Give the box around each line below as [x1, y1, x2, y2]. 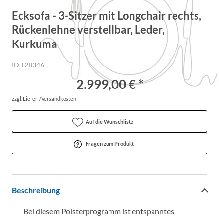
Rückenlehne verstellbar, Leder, [12, 23, 165, 36]
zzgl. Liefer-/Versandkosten [12, 95, 76, 102]
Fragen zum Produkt [85, 140, 134, 147]
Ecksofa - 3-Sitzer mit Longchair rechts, [12, 9, 201, 22]
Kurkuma [12, 37, 57, 50]
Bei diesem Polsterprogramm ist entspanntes [23, 206, 174, 216]
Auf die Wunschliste [86, 118, 133, 125]
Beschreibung [12, 185, 60, 195]
